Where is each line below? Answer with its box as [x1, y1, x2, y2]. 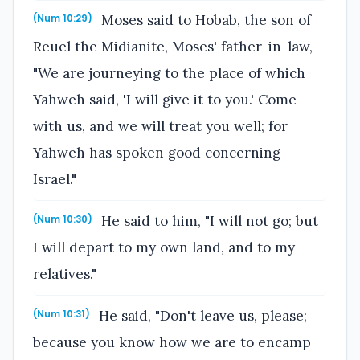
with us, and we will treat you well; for [33, 117, 288, 136]
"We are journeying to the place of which [33, 64, 305, 83]
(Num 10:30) [33, 212, 92, 226]
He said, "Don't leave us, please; [95, 306, 308, 325]
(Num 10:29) [33, 12, 92, 26]
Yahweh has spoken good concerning [33, 144, 280, 162]
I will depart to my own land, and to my [33, 239, 295, 257]
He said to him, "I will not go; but [97, 212, 319, 231]
